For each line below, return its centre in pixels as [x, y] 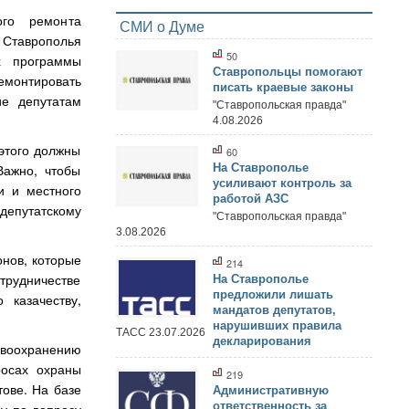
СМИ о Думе [162, 26]
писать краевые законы [283, 87]
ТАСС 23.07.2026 [160, 332]
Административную [271, 390]
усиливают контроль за [282, 183]
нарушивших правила [277, 325]
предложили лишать [273, 294]
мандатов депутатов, [274, 310]
